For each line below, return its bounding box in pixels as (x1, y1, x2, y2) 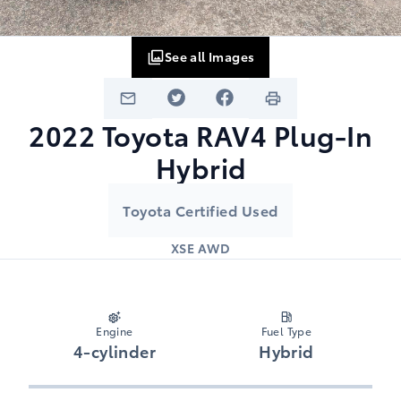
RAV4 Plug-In (196, 115, 372, 155)
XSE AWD (170, 239, 231, 258)
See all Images (164, 47, 255, 65)
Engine (96, 323, 133, 339)
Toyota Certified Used (123, 200, 278, 221)
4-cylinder (73, 339, 156, 363)
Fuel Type (260, 323, 312, 339)
